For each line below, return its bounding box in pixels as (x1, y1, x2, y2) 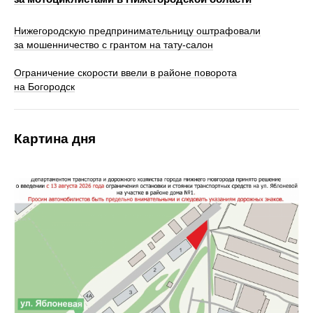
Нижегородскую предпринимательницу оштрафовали (14, 24, 261, 36)
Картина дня (14, 131, 96, 146)
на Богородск (14, 80, 75, 92)
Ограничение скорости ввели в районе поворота (14, 66, 237, 78)
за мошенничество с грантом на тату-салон (14, 38, 213, 50)
